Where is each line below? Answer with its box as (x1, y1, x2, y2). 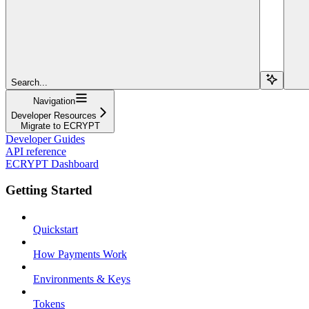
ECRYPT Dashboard (6, 157, 99, 170)
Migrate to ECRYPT (20, 120, 100, 131)
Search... (11, 77, 48, 88)
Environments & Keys (33, 273, 130, 286)
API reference (6, 145, 66, 157)
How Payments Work (33, 248, 127, 261)
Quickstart (33, 223, 78, 236)
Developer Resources (11, 110, 97, 121)
